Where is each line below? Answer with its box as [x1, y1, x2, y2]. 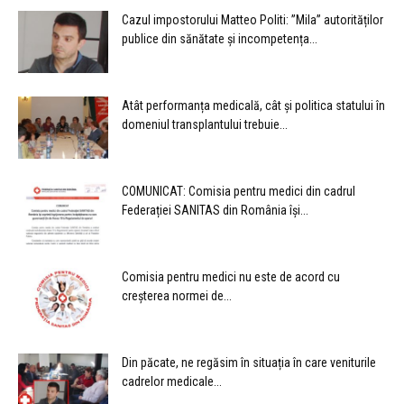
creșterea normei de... [122, 289, 232, 304]
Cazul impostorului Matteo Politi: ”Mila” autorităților [122, 13, 383, 28]
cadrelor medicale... [122, 374, 222, 390]
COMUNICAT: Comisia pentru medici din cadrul [122, 184, 355, 199]
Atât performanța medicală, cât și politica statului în [122, 98, 385, 114]
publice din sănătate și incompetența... [122, 32, 317, 47]
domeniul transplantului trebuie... [122, 117, 288, 133]
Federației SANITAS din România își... [122, 203, 308, 218]
